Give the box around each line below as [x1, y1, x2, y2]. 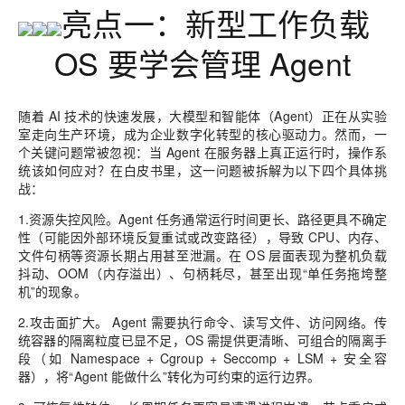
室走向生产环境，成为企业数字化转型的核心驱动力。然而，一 [18, 125, 387, 144]
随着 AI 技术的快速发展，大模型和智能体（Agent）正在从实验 [18, 107, 387, 126]
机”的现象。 [18, 282, 87, 301]
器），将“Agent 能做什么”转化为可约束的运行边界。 [18, 367, 320, 386]
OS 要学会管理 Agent [54, 41, 351, 86]
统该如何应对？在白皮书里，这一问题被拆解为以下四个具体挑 [18, 161, 387, 180]
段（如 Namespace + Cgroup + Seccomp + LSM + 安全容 [18, 349, 387, 368]
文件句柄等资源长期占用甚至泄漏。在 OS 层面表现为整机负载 [18, 246, 387, 265]
